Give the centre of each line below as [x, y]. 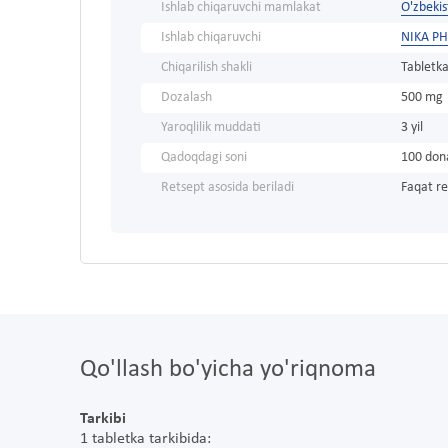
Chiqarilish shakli [206, 68]
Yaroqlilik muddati [211, 128]
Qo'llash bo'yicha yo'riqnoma [228, 370]
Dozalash [186, 98]
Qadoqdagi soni [204, 158]
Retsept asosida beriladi [227, 188]
